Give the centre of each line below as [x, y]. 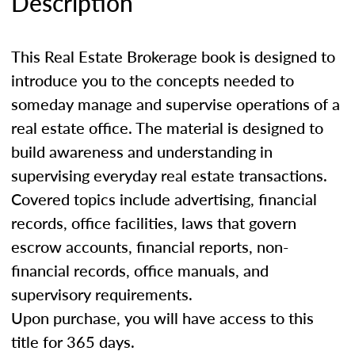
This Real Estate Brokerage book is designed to [173, 56]
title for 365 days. [73, 341]
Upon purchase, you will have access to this [162, 317]
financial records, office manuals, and [140, 270]
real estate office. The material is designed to [167, 127]
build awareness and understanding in [142, 151]
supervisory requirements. [102, 294]
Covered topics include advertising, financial [164, 198]
